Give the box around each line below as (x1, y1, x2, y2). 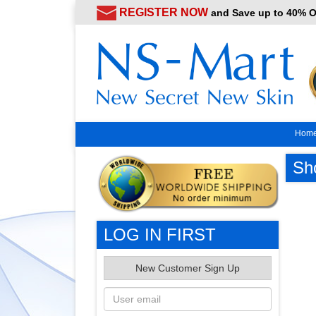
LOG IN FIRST (104, 225, 216, 245)
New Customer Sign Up (135, 262, 240, 274)
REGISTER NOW (119, 6, 208, 18)
